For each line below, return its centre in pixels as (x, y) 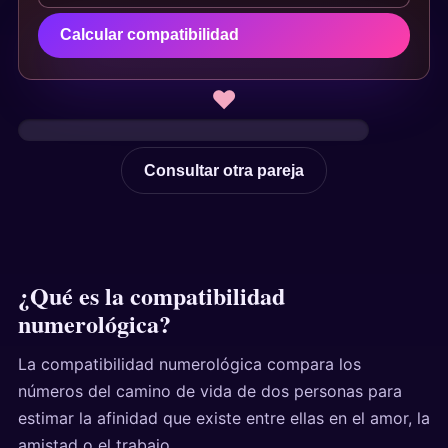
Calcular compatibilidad (150, 35)
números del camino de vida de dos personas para (209, 390)
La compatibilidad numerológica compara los (189, 363)
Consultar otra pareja (224, 170)
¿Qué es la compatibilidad (151, 296)
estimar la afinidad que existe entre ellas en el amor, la (223, 417)
